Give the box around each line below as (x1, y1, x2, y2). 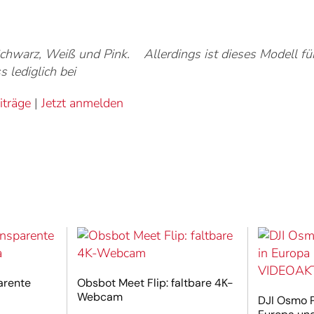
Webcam (76, 289, 123, 304)
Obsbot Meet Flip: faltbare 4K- (76, 275, 233, 290)
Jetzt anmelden (41, 95, 123, 112)
